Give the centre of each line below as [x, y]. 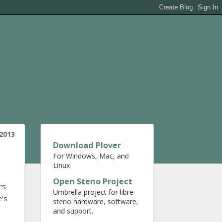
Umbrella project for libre [93, 192]
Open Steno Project [93, 181]
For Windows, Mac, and [91, 156]
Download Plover [87, 145]
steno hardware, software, [96, 201]
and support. [73, 211]
